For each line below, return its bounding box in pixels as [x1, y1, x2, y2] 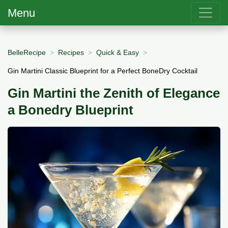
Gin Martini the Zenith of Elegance [8, 86, 220, 101]
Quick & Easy [96, 48, 139, 56]
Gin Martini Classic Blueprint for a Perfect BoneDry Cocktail [8, 66, 197, 75]
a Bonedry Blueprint [8, 103, 133, 118]
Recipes [58, 48, 84, 56]
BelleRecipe [8, 48, 46, 56]
